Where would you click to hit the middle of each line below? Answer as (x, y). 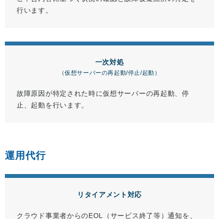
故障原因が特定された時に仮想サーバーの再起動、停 (103, 94)
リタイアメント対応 (109, 195)
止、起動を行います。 (53, 105)
